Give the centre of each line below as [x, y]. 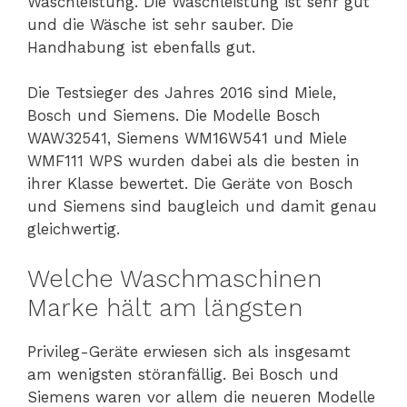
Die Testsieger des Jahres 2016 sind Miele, [182, 93]
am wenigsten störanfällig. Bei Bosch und [183, 374]
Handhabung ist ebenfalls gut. [141, 47]
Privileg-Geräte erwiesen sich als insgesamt [189, 351]
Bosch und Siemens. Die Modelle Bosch [174, 116]
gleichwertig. [74, 229]
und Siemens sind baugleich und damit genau [202, 207]
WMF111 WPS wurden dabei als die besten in [194, 161]
